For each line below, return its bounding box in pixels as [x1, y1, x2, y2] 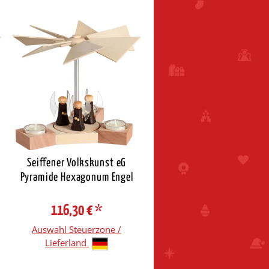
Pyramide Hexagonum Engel [20, 172, 133, 184]
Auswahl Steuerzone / [32, 223, 122, 236]
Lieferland [45, 237, 89, 249]
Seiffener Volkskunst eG [26, 157, 127, 169]
